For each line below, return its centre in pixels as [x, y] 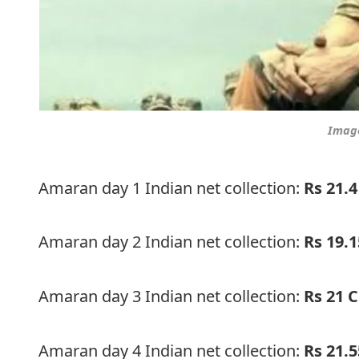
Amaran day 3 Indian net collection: [171, 296]
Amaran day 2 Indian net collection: [171, 242]
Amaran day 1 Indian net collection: [171, 188]
